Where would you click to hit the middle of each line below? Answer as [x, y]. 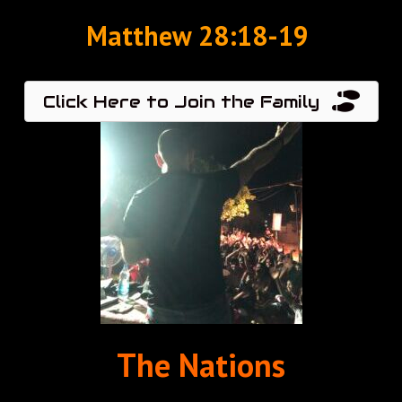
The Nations [201, 364]
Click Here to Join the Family [181, 101]
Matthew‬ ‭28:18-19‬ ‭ [201, 35]
